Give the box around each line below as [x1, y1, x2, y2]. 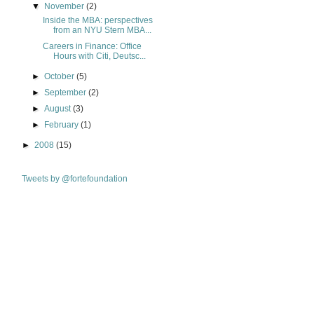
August [44, 104, 74, 114]
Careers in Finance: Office [42, 41, 142, 51]
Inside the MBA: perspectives [42, 15, 153, 25]
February [44, 120, 81, 130]
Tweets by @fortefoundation [22, 174, 128, 184]
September [44, 88, 89, 97]
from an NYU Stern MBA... [53, 25, 151, 35]
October [44, 71, 77, 81]
